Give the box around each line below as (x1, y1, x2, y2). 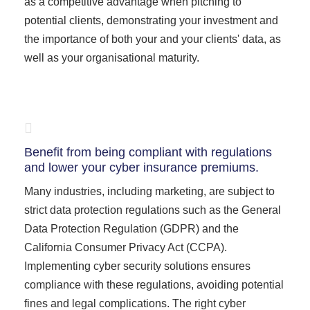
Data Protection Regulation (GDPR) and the (24, 223, 239, 235)
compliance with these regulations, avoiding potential (24, 279, 284, 291)
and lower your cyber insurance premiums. (24, 161, 259, 174)
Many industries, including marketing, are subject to (24, 185, 275, 197)
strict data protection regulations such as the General (24, 204, 281, 216)
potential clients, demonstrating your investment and (24, 15, 278, 26)
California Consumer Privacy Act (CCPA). (24, 241, 227, 253)
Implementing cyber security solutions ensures (24, 260, 250, 272)
